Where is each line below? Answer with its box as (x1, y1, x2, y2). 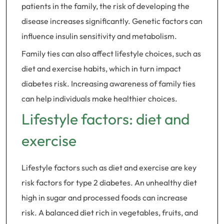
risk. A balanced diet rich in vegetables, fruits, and (21, 207, 198, 217)
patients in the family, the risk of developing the (21, 1, 189, 11)
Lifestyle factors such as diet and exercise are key (21, 162, 196, 172)
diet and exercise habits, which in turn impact (21, 63, 181, 73)
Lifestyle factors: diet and (21, 109, 189, 128)
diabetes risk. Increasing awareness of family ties (21, 78, 195, 88)
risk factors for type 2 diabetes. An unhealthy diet (21, 177, 197, 187)
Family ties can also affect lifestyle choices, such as (21, 48, 201, 58)
